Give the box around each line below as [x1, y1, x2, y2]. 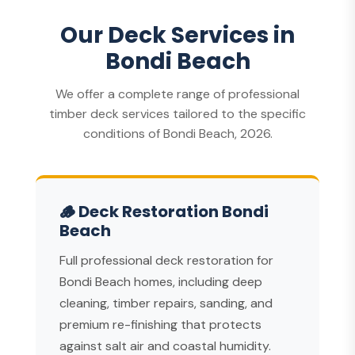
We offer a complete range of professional [55, 86, 300, 102]
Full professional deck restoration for [59, 252, 273, 269]
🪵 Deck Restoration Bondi [59, 200, 269, 223]
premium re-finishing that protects [59, 316, 261, 333]
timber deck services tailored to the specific [49, 105, 306, 122]
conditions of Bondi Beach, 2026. [82, 125, 273, 142]
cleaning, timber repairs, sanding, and [59, 295, 273, 311]
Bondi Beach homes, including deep [59, 273, 262, 290]
